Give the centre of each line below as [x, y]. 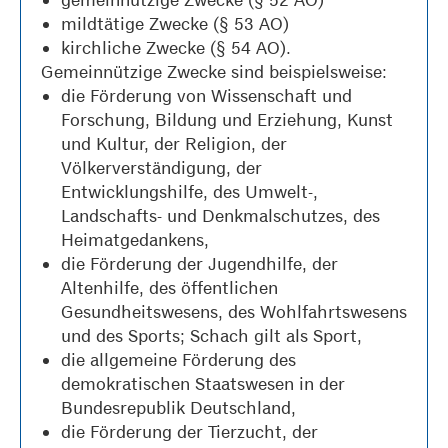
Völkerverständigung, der [161, 168]
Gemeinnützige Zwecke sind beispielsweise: [214, 72]
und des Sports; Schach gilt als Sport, [211, 336]
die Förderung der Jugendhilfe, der [199, 264]
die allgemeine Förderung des [178, 360]
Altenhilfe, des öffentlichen [169, 288]
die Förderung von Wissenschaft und [206, 96]
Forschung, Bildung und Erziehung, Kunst [227, 120]
